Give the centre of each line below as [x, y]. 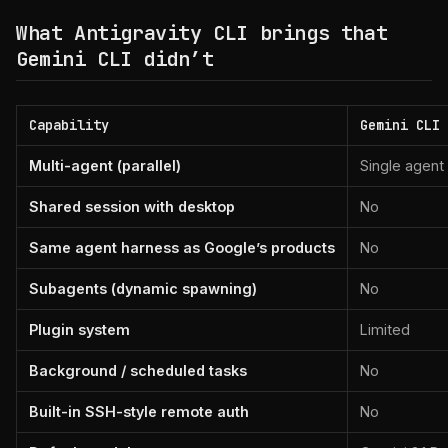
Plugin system [79, 329]
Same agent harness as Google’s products [182, 247]
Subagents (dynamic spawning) [143, 288]
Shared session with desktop [132, 206]
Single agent [402, 165]
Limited [385, 329]
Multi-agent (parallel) [105, 165]
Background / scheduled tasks [138, 370]
